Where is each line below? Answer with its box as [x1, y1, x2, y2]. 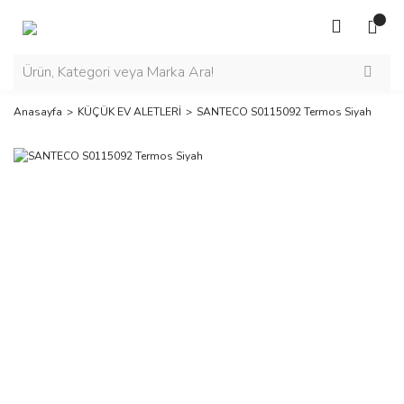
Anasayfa [14, 105, 62, 119]
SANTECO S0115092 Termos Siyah [197, 105, 372, 119]
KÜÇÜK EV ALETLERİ [78, 105, 181, 119]
